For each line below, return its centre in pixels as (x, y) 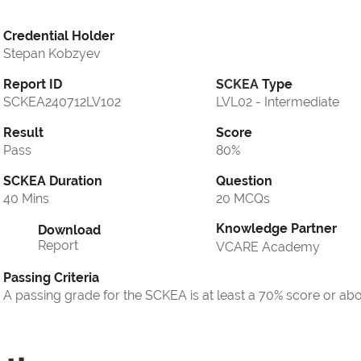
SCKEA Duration (53, 181)
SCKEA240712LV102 (62, 102)
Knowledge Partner (276, 229)
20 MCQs (243, 199)
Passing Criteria (51, 278)
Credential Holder (59, 36)
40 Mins (26, 199)
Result (23, 133)
